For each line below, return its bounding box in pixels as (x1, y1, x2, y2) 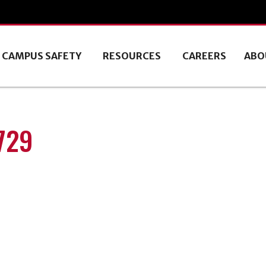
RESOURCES (102, 50, 161, 62)
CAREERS (182, 50, 226, 62)
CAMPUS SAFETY (1, 50, 81, 62)
